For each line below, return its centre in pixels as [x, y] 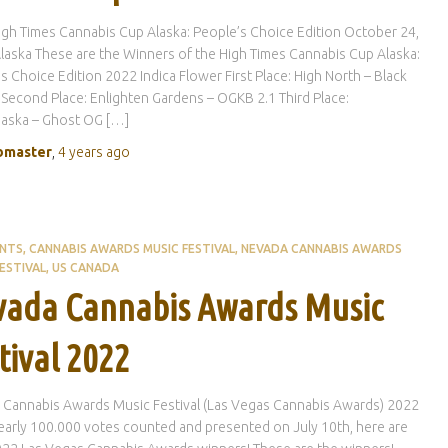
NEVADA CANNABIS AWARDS [321, 249]
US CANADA [85, 268]
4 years [80, 152]
